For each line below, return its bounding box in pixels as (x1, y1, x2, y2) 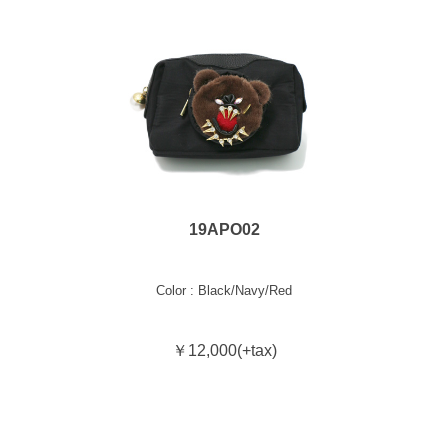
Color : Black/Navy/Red (156, 283, 292, 299)
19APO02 (188, 221, 260, 239)
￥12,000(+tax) (171, 342, 277, 360)
